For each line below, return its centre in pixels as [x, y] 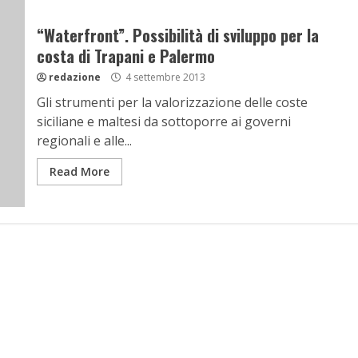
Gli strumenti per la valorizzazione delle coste [172, 102]
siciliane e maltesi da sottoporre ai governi [163, 121]
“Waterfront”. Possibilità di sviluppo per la [177, 35]
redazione [74, 77]
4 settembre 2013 [164, 77]
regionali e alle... [84, 141]
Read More [79, 171]
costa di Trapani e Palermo [125, 56]
